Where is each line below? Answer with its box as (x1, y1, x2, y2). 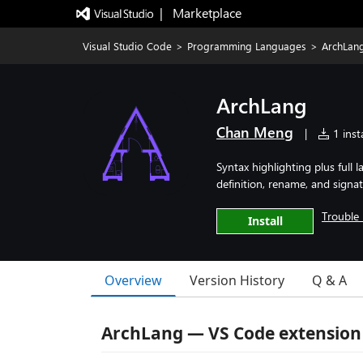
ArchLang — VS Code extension (101, 322, 361, 344)
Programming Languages (187, 39, 306, 53)
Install (247, 213, 283, 228)
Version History (190, 271, 284, 289)
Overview (105, 271, 162, 289)
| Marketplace (159, 4, 241, 21)
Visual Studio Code (83, 39, 172, 53)
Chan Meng (216, 122, 293, 142)
